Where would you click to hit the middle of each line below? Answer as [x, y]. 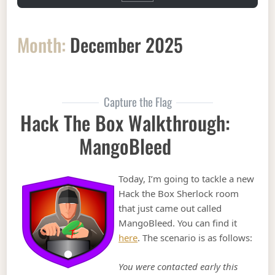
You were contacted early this [178, 266]
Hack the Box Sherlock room [179, 194]
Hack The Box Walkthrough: [126, 122]
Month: [42, 44]
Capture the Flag [137, 101]
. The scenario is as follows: [195, 238]
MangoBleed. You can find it [178, 223]
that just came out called [170, 208]
